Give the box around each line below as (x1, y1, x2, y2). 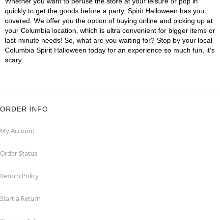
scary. (5, 56, 23, 64)
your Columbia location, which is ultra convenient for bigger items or (5, 27, 215, 34)
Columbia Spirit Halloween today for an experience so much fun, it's (5, 46, 215, 54)
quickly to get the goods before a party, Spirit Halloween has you (5, 7, 204, 15)
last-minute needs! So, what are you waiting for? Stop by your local (5, 36, 212, 44)
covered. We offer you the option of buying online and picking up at (5, 17, 213, 25)
